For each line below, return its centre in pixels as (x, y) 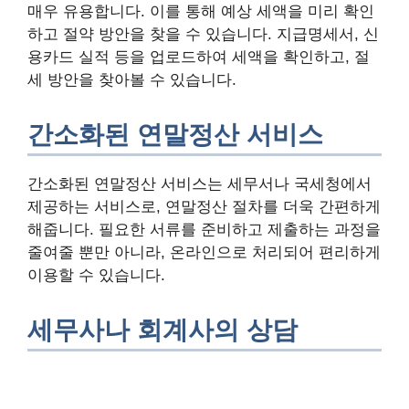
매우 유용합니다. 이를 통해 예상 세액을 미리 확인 (201, 11)
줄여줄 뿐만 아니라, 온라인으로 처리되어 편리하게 (204, 252)
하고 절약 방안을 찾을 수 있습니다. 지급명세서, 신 (203, 34)
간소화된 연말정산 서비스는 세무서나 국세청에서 (199, 184)
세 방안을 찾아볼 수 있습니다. (132, 79)
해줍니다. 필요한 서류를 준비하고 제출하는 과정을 (204, 229)
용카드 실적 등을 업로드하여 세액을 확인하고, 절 (199, 57)
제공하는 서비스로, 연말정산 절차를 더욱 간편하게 (204, 206)
